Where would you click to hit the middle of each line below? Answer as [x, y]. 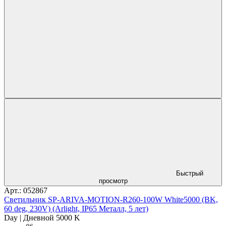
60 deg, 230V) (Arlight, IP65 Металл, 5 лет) [76, 209]
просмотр [113, 181]
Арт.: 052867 [26, 191]
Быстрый [190, 174]
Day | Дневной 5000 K [42, 218]
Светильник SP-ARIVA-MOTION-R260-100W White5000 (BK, [111, 200]
